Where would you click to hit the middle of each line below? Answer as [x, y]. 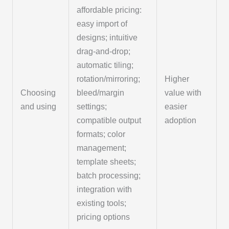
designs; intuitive [107, 37]
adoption [181, 120]
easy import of [102, 24]
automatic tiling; [105, 65]
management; [102, 148]
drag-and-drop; [104, 51]
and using [39, 106]
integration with [105, 189]
